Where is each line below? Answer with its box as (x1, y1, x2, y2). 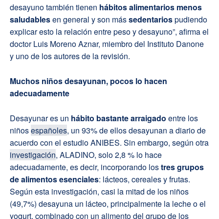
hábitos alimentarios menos (99, 1, 202, 13)
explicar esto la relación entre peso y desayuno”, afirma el (10, 25, 209, 37)
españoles (31, 124, 67, 136)
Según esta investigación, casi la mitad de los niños (10, 185, 189, 197)
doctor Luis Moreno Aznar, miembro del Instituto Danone (10, 38, 204, 49)
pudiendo (175, 13, 207, 25)
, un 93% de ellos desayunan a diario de (67, 124, 206, 136)
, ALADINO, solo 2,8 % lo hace (56, 149, 162, 160)
